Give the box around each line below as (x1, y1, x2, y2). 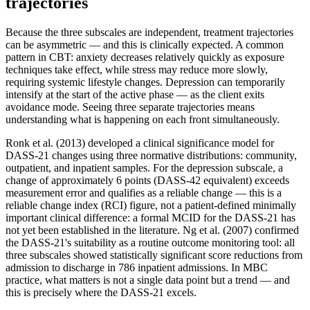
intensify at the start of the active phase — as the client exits (6, 88, 264, 100)
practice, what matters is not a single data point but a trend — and (6, 273, 290, 286)
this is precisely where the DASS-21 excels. (6, 286, 197, 298)
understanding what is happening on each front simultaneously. (6, 113, 280, 125)
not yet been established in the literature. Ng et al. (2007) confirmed (6, 224, 299, 236)
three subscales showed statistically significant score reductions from (6, 248, 302, 261)
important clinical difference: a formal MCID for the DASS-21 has (6, 211, 295, 224)
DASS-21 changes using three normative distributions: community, (6, 149, 297, 161)
